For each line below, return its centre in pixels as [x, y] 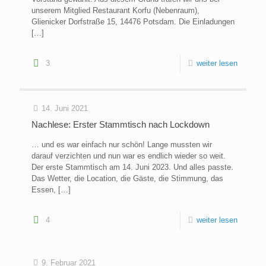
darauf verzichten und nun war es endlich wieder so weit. [129, 156]
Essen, [44, 190]
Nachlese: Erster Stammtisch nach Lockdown [121, 125]
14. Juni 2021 [65, 109]
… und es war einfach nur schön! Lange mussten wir [122, 145]
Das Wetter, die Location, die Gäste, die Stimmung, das [127, 179]
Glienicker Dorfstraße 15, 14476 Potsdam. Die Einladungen [133, 22]
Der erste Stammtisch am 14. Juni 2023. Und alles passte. [132, 167]
